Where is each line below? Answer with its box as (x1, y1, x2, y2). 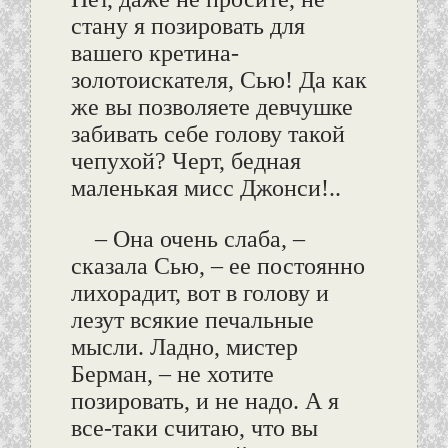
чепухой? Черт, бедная (70, 148, 301, 175)
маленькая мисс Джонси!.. (70, 175, 341, 202)
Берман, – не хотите (70, 361, 274, 388)
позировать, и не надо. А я (70, 388, 339, 415)
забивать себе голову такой (70, 121, 345, 148)
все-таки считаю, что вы (70, 415, 318, 442)
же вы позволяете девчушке (70, 94, 353, 121)
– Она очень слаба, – (94, 226, 305, 253)
